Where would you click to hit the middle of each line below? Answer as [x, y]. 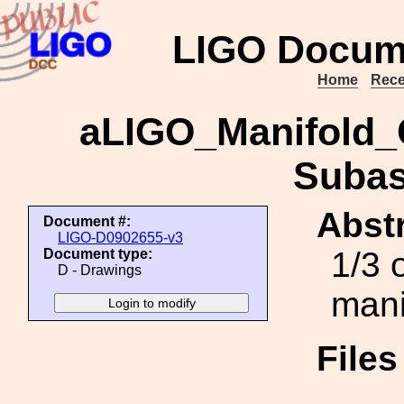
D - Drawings [100, 270]
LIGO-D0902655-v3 [120, 238]
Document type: [98, 254]
